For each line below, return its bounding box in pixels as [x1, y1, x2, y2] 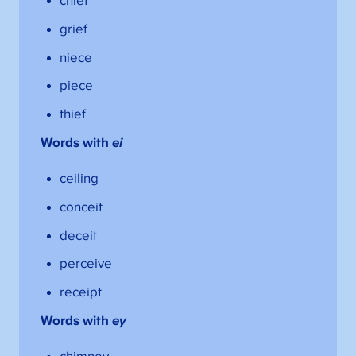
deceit [59, 228, 97, 243]
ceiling [59, 172, 99, 187]
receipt [59, 285, 102, 300]
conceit [59, 199, 103, 215]
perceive [59, 257, 112, 272]
